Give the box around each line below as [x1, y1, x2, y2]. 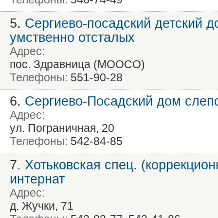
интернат [10, 171, 65, 187]
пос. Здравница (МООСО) [10, 58, 145, 71]
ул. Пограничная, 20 [10, 122, 114, 135]
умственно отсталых [10, 30, 135, 45]
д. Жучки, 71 [10, 200, 73, 213]
